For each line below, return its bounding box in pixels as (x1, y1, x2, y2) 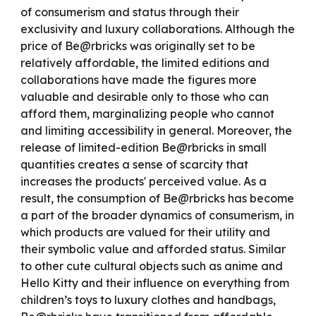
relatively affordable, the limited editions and (20, 56, 270, 70)
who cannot (211, 107, 275, 121)
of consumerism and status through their (20, 5, 240, 19)
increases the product (20, 174, 140, 188)
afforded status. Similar (157, 242, 286, 256)
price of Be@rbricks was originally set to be (20, 39, 256, 53)
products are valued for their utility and (51, 225, 271, 239)
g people (159, 107, 212, 121)
